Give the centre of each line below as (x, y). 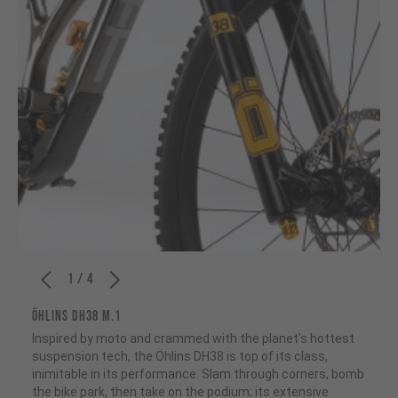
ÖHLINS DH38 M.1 (76, 316)
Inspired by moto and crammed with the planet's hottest (193, 338)
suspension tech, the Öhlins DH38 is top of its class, (180, 356)
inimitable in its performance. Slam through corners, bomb (198, 374)
